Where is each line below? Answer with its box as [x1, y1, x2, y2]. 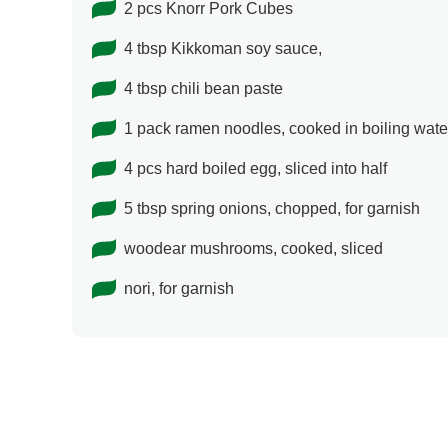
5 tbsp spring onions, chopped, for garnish [124, 200, 420, 218]
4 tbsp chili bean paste [124, 80, 283, 98]
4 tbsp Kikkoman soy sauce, [124, 40, 322, 58]
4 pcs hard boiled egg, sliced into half [124, 160, 387, 178]
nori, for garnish [124, 280, 234, 298]
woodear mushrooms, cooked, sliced [124, 240, 383, 258]
